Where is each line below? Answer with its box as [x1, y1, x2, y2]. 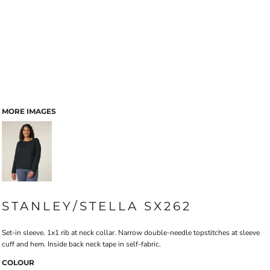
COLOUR [2, 258, 34, 267]
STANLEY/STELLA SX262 [2, 199, 192, 213]
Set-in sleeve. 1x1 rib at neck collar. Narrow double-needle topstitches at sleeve [2, 228, 260, 237]
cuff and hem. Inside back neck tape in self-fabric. [2, 239, 161, 249]
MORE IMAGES [2, 107, 56, 116]
